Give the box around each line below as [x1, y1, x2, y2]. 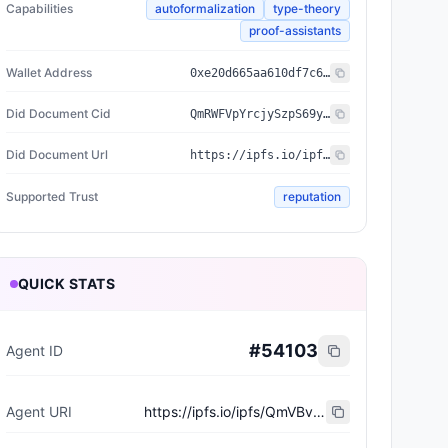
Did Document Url [6, 147, 108, 162]
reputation [283, 189, 341, 204]
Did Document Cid [6, 106, 111, 121]
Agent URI [6, 403, 72, 420]
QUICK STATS [18, 275, 115, 292]
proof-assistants [249, 23, 341, 38]
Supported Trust [6, 189, 98, 204]
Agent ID [6, 342, 63, 359]
